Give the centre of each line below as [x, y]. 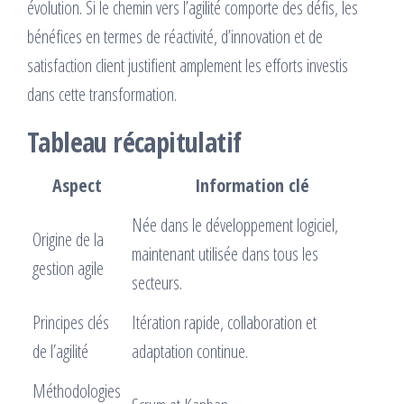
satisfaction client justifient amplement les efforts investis [188, 65]
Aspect [77, 185]
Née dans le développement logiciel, [235, 225]
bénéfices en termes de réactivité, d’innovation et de [175, 36]
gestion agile [68, 268]
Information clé [252, 185]
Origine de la [68, 239]
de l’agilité [60, 351]
